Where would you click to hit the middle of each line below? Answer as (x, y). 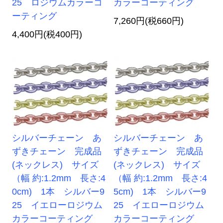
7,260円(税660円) (149, 21)
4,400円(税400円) (47, 35)
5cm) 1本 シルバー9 (160, 192)
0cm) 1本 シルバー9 (58, 192)
